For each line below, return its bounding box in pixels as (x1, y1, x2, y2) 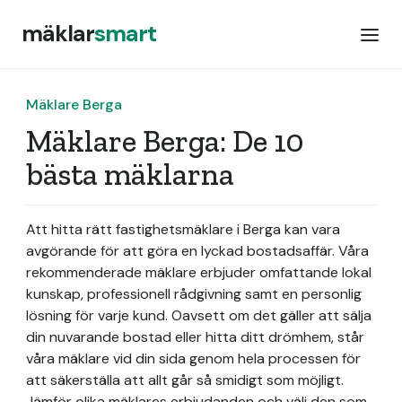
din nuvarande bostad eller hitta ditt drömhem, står (26, 328, 364, 346)
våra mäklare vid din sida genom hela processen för (26, 349, 361, 368)
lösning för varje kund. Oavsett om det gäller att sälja (26, 306, 371, 325)
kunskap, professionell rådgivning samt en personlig (26, 284, 362, 303)
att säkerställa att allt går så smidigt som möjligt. (26, 371, 344, 389)
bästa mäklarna (26, 156, 234, 193)
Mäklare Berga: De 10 (26, 123, 303, 160)
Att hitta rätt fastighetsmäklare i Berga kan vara (26, 220, 340, 239)
